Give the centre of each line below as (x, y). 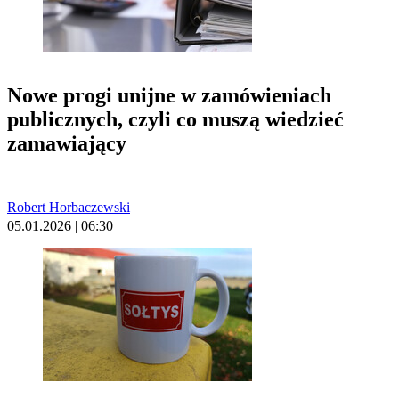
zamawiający (67, 144)
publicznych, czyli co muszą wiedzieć (175, 120)
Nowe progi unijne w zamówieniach (169, 96)
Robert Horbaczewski (69, 207)
